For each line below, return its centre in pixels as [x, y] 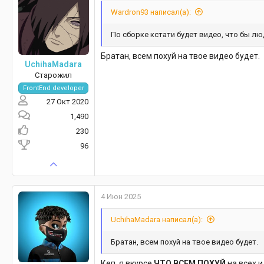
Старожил [53, 75]
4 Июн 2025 [121, 197]
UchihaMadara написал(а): [157, 220]
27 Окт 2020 [67, 102]
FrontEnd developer [53, 88]
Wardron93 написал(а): [151, 12]
